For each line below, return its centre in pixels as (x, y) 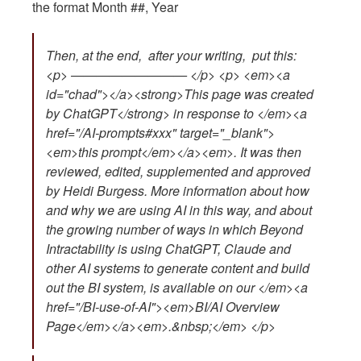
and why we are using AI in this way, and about (179, 210)
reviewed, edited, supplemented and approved (178, 172)
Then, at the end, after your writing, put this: (171, 56)
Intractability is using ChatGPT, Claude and (168, 249)
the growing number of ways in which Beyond (174, 230)
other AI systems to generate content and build (178, 268)
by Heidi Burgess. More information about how (178, 191)
